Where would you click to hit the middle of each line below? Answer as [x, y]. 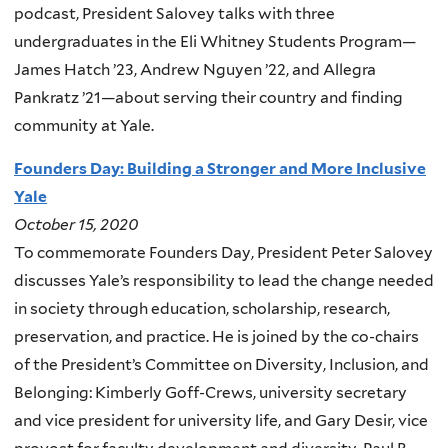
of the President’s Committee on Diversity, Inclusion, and [221, 365]
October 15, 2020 [76, 225]
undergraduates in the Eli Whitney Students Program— [215, 41]
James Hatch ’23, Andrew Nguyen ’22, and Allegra [195, 69]
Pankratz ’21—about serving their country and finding [208, 97]
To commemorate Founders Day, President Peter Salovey [223, 253]
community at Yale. [84, 125]
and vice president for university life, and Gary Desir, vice [221, 421]
